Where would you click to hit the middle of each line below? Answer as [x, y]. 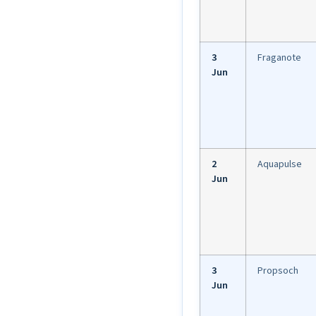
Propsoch [278, 271]
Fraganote [279, 58]
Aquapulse [280, 165]
